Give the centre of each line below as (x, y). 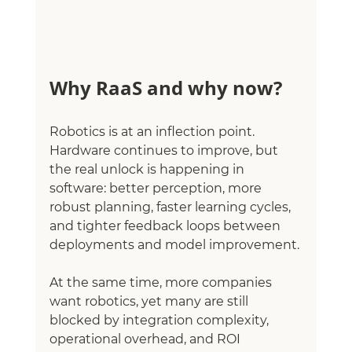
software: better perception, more (157, 189)
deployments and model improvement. (174, 245)
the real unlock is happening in (148, 170)
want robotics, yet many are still (150, 302)
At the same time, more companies (162, 283)
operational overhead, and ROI (146, 339)
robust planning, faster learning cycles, (171, 207)
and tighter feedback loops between (166, 226)
